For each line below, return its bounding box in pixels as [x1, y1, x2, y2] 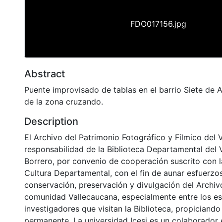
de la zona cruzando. [24, 96, 103, 107]
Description [24, 115, 78, 127]
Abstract [24, 67, 65, 80]
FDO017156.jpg [130, 18, 186, 29]
